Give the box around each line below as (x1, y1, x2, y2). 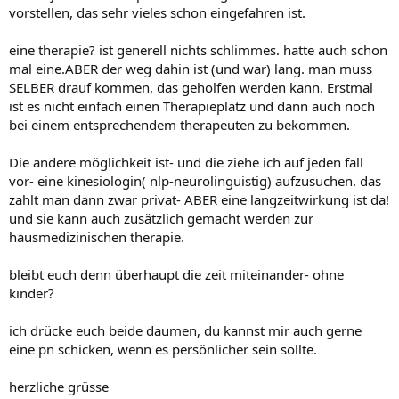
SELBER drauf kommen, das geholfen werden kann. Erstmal (9, 77, 373, 96)
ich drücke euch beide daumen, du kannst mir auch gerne (9, 321, 362, 339)
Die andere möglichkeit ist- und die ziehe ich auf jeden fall (9, 152, 363, 171)
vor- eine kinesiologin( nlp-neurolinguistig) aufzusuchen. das (9, 171, 381, 190)
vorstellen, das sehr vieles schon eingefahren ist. (9, 3, 305, 21)
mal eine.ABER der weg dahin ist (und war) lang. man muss (9, 59, 372, 77)
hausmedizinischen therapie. (9, 227, 184, 246)
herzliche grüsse (9, 377, 109, 395)
